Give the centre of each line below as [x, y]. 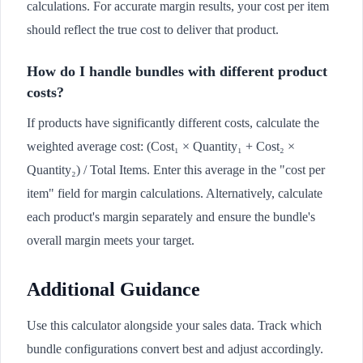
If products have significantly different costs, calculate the [173, 122]
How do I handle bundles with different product [177, 71]
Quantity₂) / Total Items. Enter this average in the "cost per [176, 169]
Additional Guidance [113, 289]
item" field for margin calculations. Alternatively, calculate [175, 193]
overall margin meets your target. [111, 240]
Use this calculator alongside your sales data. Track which [174, 325]
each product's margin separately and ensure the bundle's [171, 216]
